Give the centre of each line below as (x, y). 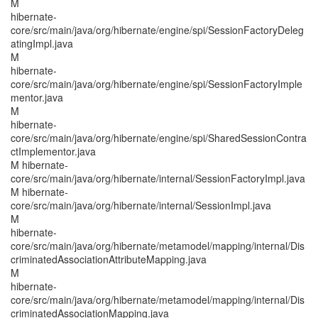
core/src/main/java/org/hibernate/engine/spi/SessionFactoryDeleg (157, 30)
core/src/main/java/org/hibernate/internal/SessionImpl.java (141, 205)
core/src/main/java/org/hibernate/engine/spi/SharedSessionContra (159, 138)
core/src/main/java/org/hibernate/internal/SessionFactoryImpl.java (158, 178)
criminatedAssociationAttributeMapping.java (109, 259)
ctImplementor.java (53, 151)
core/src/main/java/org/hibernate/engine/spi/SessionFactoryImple (157, 84)
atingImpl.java (42, 43)
